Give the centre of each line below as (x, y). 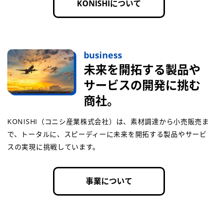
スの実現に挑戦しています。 (54, 147)
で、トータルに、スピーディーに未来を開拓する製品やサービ (107, 134)
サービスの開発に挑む (142, 85)
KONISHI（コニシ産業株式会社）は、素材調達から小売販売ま (108, 122)
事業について (109, 181)
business (103, 55)
